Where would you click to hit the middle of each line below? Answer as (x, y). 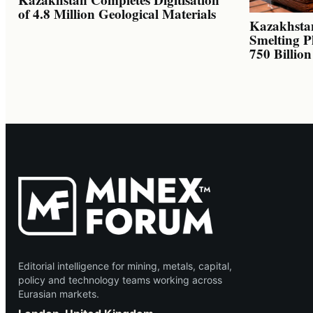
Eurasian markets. (59, 293)
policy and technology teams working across (120, 279)
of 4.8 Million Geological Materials (117, 13)
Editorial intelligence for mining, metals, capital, (125, 265)
